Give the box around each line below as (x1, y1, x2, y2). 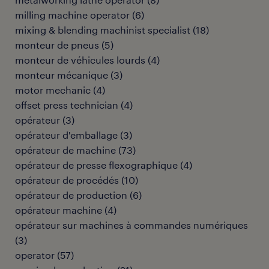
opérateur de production (15, 189, 127, 201)
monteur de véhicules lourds (15, 54, 145, 65)
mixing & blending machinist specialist (15, 24, 190, 35)
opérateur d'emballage (15, 129, 118, 141)
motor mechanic (15, 84, 91, 95)
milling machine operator (15, 9, 130, 20)
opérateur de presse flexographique (15, 159, 178, 171)
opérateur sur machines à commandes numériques (15, 219, 248, 231)
